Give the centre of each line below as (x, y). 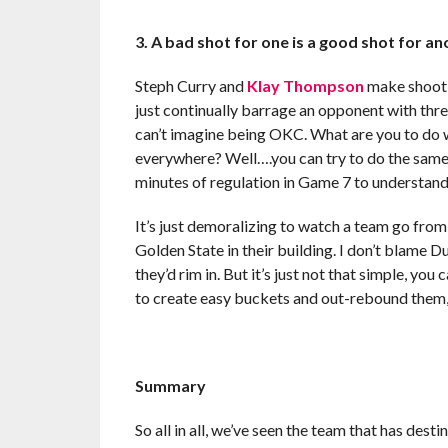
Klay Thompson (305, 85)
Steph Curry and (190, 85)
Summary (170, 385)
